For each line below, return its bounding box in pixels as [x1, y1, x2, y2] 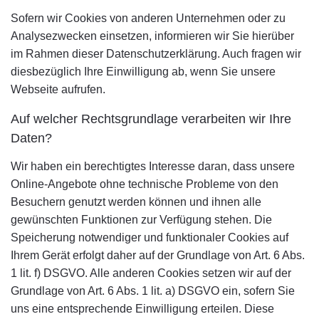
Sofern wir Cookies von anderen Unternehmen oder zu [11, 12, 286, 24]
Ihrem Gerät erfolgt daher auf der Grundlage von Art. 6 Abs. [11, 249, 305, 261]
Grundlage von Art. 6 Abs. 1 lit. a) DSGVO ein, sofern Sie [11, 285, 295, 297]
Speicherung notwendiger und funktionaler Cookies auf [11, 231, 288, 244]
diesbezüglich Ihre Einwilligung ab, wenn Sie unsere [11, 66, 276, 78]
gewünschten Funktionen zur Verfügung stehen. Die [11, 214, 272, 226]
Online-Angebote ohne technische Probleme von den [11, 178, 278, 190]
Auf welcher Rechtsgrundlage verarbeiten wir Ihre [11, 112, 291, 126]
